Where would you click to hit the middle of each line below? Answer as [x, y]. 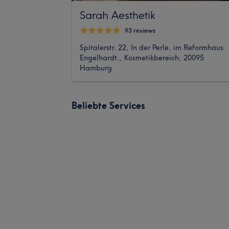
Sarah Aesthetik [118, 15]
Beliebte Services [108, 105]
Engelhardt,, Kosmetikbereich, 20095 [142, 58]
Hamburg [96, 68]
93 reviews [140, 31]
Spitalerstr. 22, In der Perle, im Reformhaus [152, 47]
